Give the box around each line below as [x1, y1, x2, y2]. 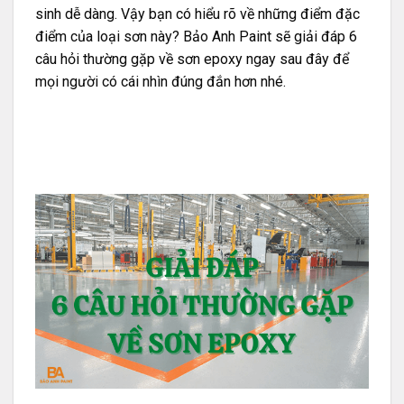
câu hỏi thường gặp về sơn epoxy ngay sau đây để [35, 50, 349, 68]
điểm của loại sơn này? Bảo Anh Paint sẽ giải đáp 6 [35, 27, 357, 45]
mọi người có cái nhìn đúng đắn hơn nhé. [35, 72, 286, 90]
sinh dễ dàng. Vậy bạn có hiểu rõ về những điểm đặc [35, 5, 360, 23]
